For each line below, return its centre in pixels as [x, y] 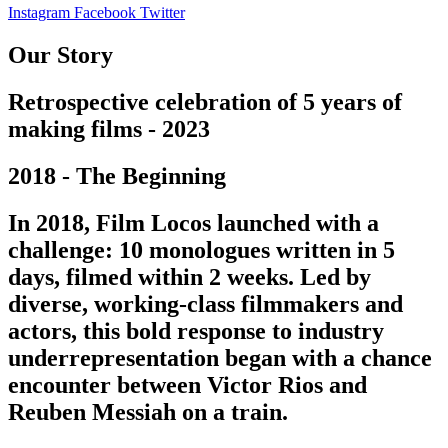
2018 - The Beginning [117, 175]
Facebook [105, 12]
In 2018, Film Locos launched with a [193, 222]
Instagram [39, 12]
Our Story [60, 54]
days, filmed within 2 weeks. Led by [189, 276]
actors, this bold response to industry [196, 330]
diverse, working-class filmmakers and [205, 303]
